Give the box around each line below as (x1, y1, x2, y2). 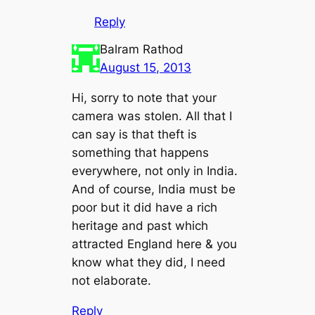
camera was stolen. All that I (72, 109, 233, 124)
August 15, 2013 (100, 60, 192, 75)
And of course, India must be (72, 182, 236, 197)
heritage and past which (72, 219, 209, 233)
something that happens (72, 146, 210, 160)
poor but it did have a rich (72, 200, 218, 215)
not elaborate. (72, 274, 152, 288)
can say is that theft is (72, 127, 198, 142)
